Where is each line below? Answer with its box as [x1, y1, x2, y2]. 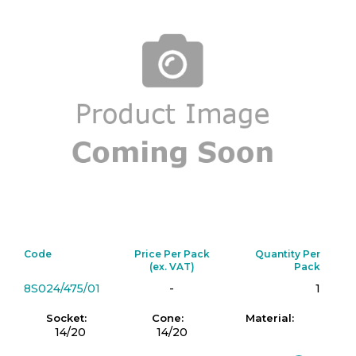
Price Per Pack [133, 248, 210, 260]
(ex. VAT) [149, 261, 195, 273]
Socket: [46, 311, 87, 324]
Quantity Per [254, 248, 320, 260]
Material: [245, 311, 294, 324]
